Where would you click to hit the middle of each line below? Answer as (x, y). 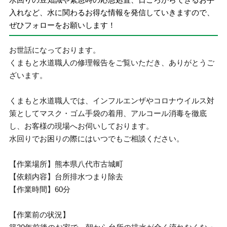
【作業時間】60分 (40, 189)
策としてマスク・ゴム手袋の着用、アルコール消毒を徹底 (108, 113)
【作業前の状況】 (40, 215)
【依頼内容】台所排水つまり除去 (66, 177)
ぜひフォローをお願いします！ (63, 25)
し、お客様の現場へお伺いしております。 (82, 126)
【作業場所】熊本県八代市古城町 (66, 164)
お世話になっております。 (55, 50)
